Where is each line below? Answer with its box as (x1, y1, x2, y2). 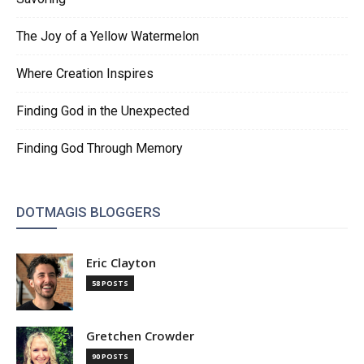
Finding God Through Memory (16, 141, 183, 157)
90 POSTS (92, 351, 128, 362)
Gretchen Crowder (86, 327, 194, 344)
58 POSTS (92, 278, 128, 289)
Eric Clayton (86, 254, 156, 271)
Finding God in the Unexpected (16, 103, 189, 119)
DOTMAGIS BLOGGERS (16, 204, 161, 221)
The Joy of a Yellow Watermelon (16, 28, 199, 45)
